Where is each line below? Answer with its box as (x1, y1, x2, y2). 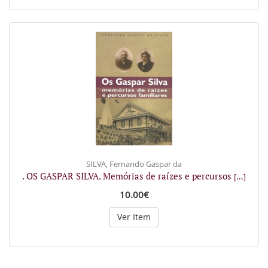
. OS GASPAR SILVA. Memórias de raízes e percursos (22, 170, 234, 182)
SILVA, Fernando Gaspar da (86, 159, 182, 169)
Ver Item (117, 211, 151, 223)
